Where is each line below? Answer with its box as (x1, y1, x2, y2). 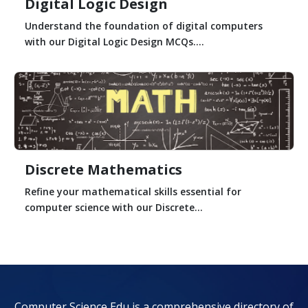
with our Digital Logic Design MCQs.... (25, 34, 204, 48)
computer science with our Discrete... (25, 200, 203, 214)
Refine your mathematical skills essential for (25, 184, 241, 198)
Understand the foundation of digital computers (25, 19, 263, 32)
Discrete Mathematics (25, 159, 182, 179)
